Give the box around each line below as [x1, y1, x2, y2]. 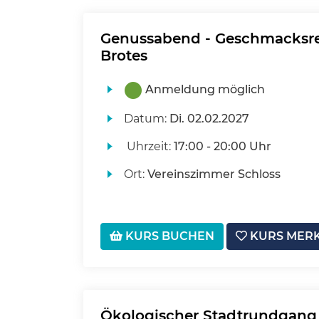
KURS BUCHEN [122, 229, 214, 244]
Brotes [100, 47, 147, 65]
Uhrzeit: [123, 140, 174, 154]
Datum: [123, 112, 169, 126]
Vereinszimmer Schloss [147, 167, 281, 182]
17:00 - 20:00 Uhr [173, 140, 271, 154]
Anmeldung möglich [145, 83, 265, 97]
